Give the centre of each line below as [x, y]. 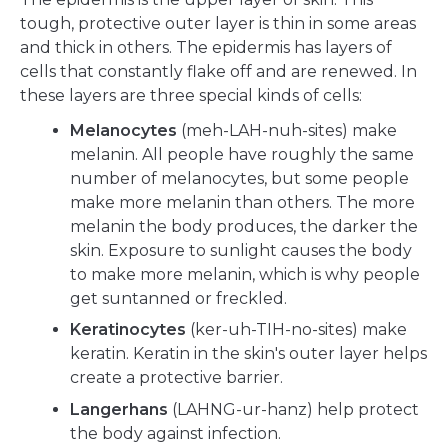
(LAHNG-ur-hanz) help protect [293, 409]
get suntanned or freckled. [178, 298]
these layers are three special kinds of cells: [191, 95]
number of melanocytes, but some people [239, 178]
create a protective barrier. [176, 378]
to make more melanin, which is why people [245, 274]
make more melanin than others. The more [242, 202]
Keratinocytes [128, 330]
